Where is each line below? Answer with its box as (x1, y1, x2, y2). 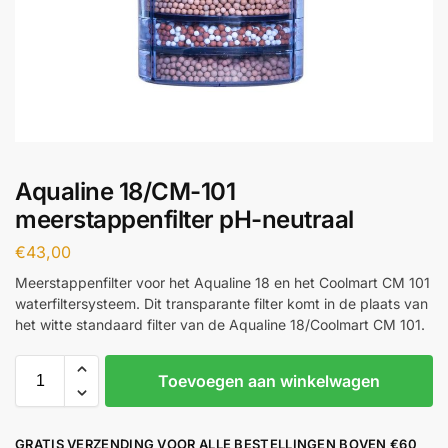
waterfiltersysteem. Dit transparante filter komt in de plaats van (15, 294, 428, 312)
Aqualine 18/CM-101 (15, 177, 235, 206)
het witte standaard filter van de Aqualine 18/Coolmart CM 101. (15, 315, 425, 333)
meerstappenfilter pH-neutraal (15, 205, 354, 234)
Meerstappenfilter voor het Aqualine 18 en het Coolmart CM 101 (15, 273, 430, 291)
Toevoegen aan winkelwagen (158, 370, 380, 391)
